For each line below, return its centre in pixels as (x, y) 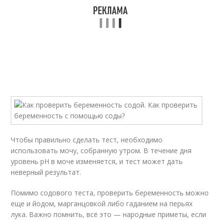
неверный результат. (46, 172)
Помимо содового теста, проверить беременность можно (110, 193)
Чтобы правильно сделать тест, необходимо (87, 140)
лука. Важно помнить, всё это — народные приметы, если (109, 214)
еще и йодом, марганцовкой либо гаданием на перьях (102, 204)
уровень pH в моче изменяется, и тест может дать (97, 161)
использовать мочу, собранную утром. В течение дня (101, 151)
